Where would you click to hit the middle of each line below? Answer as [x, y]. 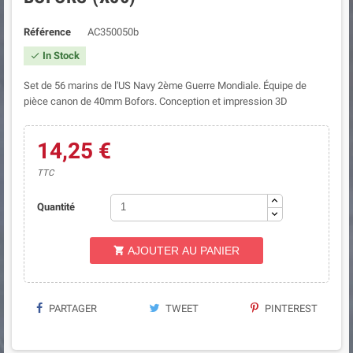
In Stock [60, 55]
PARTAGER [72, 308]
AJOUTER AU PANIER [184, 250]
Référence [47, 32]
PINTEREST [290, 308]
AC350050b [113, 32]
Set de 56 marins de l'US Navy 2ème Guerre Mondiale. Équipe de [165, 85]
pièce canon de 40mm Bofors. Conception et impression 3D [156, 101]
